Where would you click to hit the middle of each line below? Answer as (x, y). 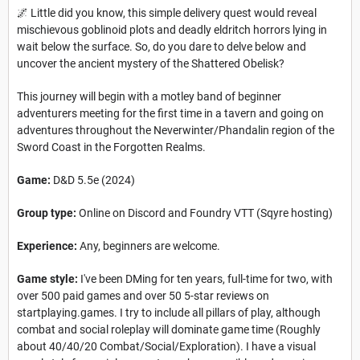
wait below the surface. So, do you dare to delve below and (162, 46)
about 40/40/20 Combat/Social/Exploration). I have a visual (166, 346)
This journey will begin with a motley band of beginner (149, 96)
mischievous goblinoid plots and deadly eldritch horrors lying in (172, 29)
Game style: (47, 278)
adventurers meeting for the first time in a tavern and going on (170, 113)
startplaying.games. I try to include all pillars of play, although (169, 312)
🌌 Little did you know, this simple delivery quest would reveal (167, 12)
